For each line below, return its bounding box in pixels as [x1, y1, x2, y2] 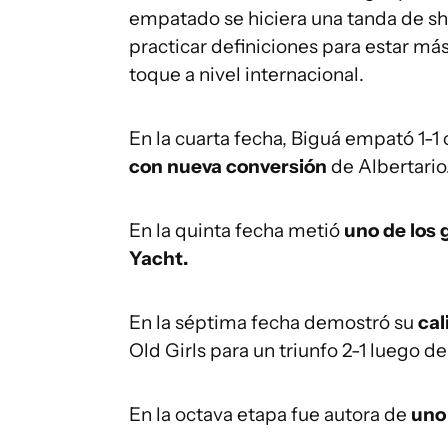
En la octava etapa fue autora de [129, 403, 411, 426]
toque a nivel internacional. [129, 63, 364, 86]
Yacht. [129, 247, 188, 270]
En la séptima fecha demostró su [129, 311, 418, 334]
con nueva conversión [129, 155, 331, 178]
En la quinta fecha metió [129, 219, 344, 242]
